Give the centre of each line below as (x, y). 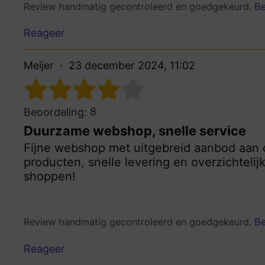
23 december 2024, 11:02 (132, 66)
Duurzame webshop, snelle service (135, 131)
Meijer (39, 66)
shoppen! (50, 177)
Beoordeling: (55, 112)
